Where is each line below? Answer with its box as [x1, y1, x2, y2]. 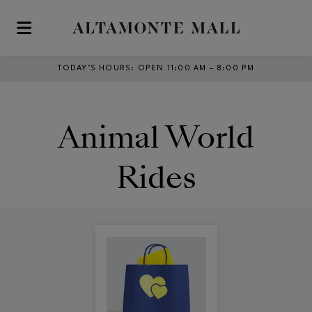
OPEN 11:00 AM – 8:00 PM [137, 65, 255, 72]
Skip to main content [12, 28, 112, 40]
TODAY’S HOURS [57, 65, 132, 72]
